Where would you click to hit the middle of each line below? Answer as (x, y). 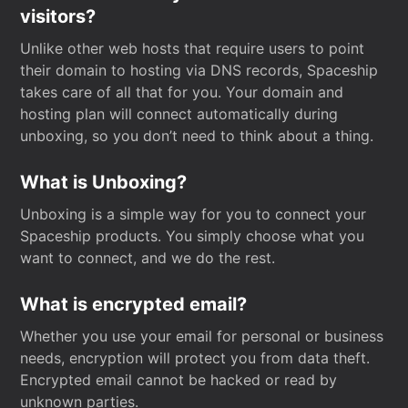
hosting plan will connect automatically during (179, 114)
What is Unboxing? (104, 182)
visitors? (58, 16)
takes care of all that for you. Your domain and (182, 92)
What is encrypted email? (134, 304)
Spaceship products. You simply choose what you (193, 236)
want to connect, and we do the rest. (148, 258)
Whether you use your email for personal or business (202, 336)
